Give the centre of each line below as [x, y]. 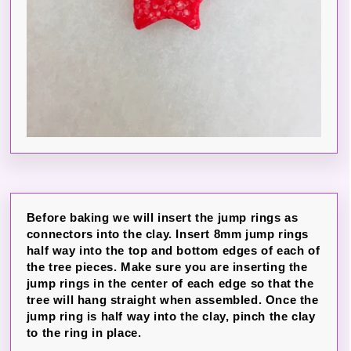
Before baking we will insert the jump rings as [162, 217]
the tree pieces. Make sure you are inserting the [167, 267]
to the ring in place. [84, 333]
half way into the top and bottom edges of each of [173, 250]
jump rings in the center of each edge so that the [170, 283]
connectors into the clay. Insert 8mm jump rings [167, 234]
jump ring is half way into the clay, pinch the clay [171, 316]
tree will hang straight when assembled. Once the [172, 300]
